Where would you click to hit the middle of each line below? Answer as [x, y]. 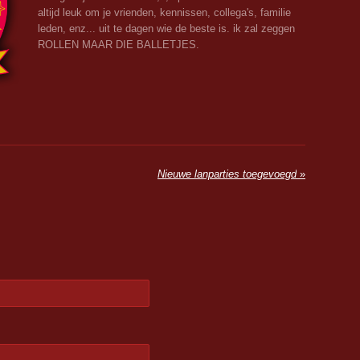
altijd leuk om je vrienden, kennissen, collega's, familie [164, 12]
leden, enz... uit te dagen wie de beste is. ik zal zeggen [168, 28]
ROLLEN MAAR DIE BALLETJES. [119, 44]
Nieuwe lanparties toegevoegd [227, 174]
